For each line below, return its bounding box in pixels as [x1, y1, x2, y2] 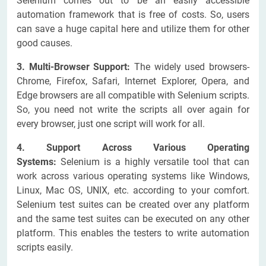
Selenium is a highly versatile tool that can [60, 156, 249, 168]
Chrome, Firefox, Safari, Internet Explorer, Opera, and [17, 75, 249, 87]
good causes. [17, 37, 72, 49]
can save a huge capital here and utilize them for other [17, 23, 249, 35]
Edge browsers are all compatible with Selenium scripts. [17, 90, 249, 102]
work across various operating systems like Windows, [17, 170, 249, 182]
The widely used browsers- [134, 61, 249, 73]
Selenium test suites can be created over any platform [17, 199, 249, 211]
